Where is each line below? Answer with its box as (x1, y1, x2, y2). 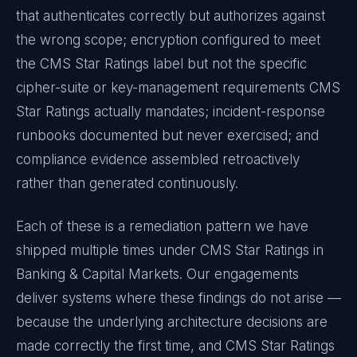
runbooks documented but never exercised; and (16, 127, 319, 143)
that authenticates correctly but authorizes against (16, 8, 325, 24)
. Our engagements (179, 266, 299, 282)
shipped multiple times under (16, 242, 200, 258)
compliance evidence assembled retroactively (16, 151, 300, 167)
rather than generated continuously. (16, 175, 238, 191)
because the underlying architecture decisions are (16, 314, 328, 330)
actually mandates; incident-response (90, 104, 325, 120)
